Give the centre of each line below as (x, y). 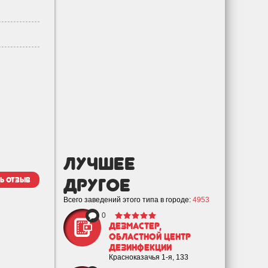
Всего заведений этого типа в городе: (128, 200)
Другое (97, 185)
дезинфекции (140, 248)
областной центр (150, 237)
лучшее (99, 163)
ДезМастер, (135, 226)
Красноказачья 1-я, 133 (149, 257)
